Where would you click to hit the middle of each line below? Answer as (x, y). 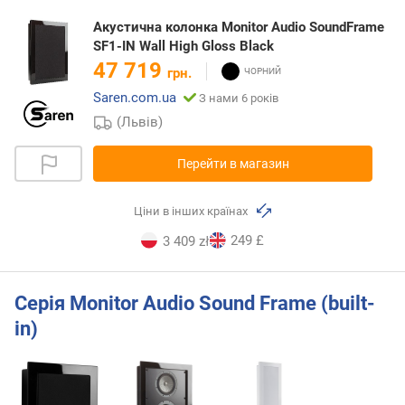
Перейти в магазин (233, 164)
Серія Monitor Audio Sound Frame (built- (195, 303)
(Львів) (140, 122)
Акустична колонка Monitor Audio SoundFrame (239, 28)
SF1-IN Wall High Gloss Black (184, 47)
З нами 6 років (239, 99)
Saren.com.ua (135, 98)
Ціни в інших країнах (193, 212)
